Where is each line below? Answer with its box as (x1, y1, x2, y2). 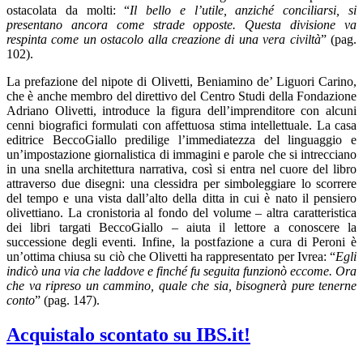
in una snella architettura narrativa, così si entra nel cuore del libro (6, 162, 357, 177)
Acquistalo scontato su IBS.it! (6, 323, 250, 345)
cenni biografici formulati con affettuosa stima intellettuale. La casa (6, 118, 357, 133)
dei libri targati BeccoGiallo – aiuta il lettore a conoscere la (6, 220, 357, 235)
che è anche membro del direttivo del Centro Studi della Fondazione (6, 89, 357, 104)
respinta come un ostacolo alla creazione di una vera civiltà (6, 32, 321, 47)
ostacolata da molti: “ (6, 3, 130, 18)
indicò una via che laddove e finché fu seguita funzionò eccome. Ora (6, 264, 357, 279)
